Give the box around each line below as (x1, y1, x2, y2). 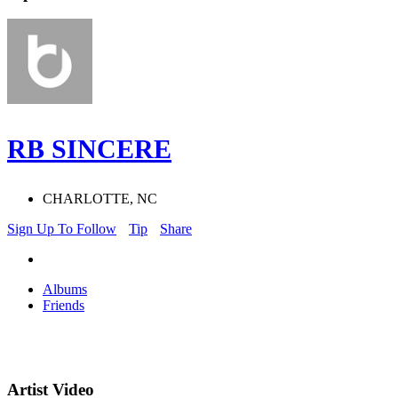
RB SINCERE (7, 134, 171, 164)
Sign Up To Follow (7, 221, 116, 237)
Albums (43, 282, 87, 298)
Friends (43, 298, 84, 314)
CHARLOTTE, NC (43, 191, 157, 207)
